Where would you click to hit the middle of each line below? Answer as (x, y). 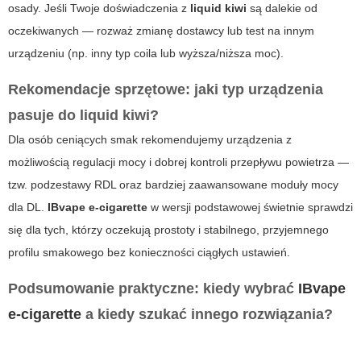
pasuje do (44, 116)
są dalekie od (282, 8)
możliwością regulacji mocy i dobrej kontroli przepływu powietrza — (178, 162)
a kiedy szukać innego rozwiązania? (207, 315)
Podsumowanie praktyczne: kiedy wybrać (153, 289)
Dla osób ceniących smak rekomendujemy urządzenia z (150, 140)
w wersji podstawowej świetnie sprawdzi (250, 207)
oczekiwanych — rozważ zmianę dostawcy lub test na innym (161, 31)
